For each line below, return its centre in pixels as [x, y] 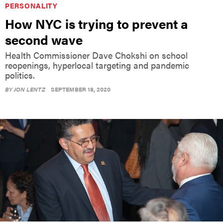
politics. [20, 75]
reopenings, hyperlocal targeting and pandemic [97, 65]
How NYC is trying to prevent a [97, 23]
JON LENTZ [30, 89]
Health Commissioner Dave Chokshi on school [96, 55]
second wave [44, 39]
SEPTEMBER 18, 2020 [81, 89]
